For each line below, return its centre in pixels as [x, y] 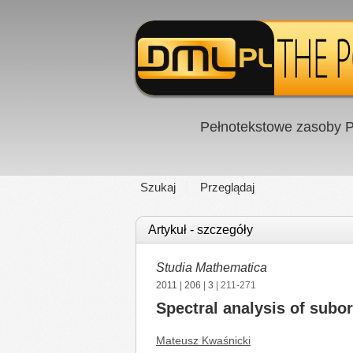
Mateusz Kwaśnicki [203, 340]
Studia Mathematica [212, 268]
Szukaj [158, 187]
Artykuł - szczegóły [201, 230]
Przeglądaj [227, 187]
